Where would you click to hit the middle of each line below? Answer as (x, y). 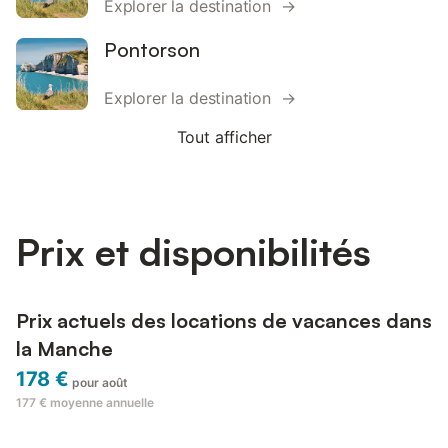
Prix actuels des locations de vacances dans (224, 321)
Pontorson (152, 49)
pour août (100, 383)
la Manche (64, 349)
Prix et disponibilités (193, 251)
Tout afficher (224, 137)
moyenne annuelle (102, 403)
